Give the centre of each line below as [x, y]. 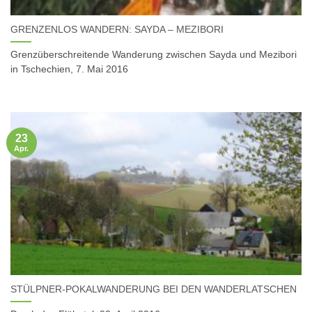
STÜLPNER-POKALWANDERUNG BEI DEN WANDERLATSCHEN [154, 289]
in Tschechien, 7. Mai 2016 [69, 69]
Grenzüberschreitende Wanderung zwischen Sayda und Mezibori [154, 54]
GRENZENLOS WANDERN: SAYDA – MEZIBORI [117, 29]
